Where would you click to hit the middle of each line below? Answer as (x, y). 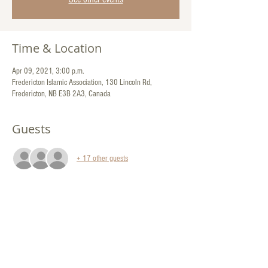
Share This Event (57, 231)
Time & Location (57, 48)
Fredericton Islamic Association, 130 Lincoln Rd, (82, 83)
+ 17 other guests (102, 158)
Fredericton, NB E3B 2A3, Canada (61, 94)
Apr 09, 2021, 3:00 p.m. (48, 71)
